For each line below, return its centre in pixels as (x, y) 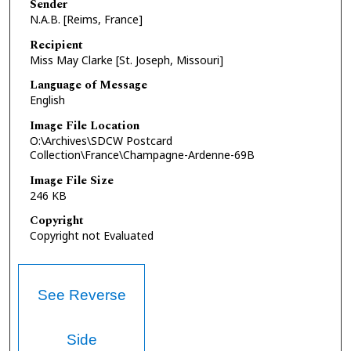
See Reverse (81, 295)
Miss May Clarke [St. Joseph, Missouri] (126, 60)
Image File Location (84, 125)
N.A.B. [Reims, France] (86, 20)
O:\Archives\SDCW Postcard (101, 140)
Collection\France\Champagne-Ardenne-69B (142, 154)
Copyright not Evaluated (91, 236)
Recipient (56, 45)
